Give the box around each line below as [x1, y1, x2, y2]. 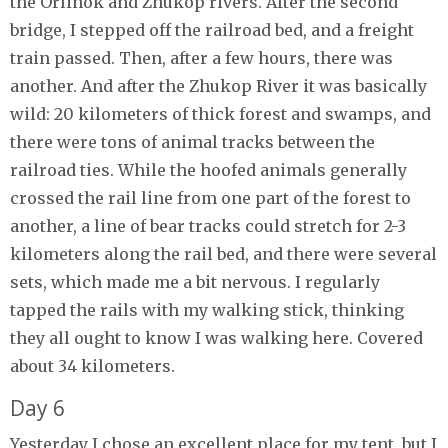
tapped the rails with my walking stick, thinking [10, 299, 404, 320]
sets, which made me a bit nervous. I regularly [10, 271, 380, 292]
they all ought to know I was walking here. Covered [10, 327, 423, 348]
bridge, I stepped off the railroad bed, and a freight [10, 19, 414, 40]
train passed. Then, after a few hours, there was [10, 47, 393, 68]
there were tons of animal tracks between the [10, 131, 375, 152]
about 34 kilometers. [10, 355, 175, 376]
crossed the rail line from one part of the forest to [10, 187, 411, 208]
